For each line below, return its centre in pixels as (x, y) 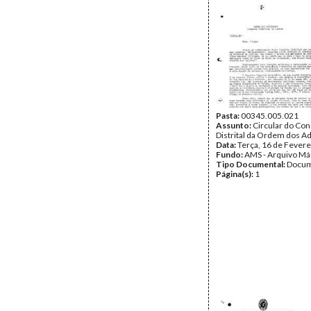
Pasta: (228, 116)
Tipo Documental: (251, 164)
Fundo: (230, 154)
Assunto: (234, 125)
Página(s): (235, 174)
